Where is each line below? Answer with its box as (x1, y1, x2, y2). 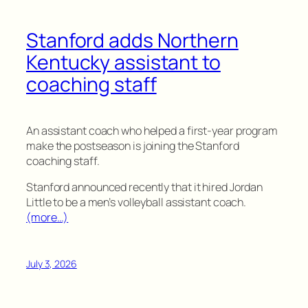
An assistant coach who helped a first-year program (26, 123, 278, 138)
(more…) (26, 210, 69, 225)
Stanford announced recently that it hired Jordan (26, 179, 263, 195)
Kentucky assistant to (26, 49, 221, 76)
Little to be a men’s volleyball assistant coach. (26, 195, 247, 210)
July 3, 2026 (26, 256, 77, 270)
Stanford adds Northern (26, 27, 239, 54)
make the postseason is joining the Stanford (26, 138, 239, 153)
